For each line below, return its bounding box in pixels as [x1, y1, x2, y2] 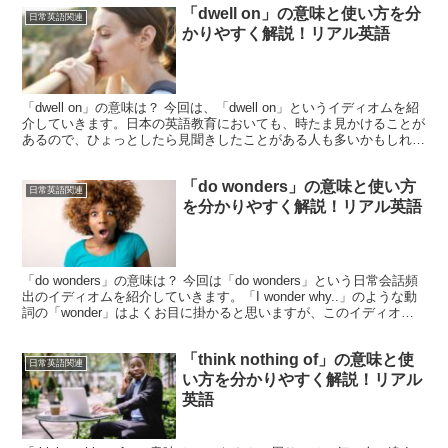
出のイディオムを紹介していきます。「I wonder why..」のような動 [22, 288, 418, 304]
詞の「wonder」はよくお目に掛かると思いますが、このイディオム [22, 304, 415, 320]
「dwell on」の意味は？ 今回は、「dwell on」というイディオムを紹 [22, 99, 420, 115]
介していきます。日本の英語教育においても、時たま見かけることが [22, 115, 426, 131]
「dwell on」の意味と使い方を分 [182, 5, 422, 23]
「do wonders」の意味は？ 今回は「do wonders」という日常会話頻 [22, 272, 419, 288]
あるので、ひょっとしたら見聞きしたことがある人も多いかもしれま [22, 131, 426, 147]
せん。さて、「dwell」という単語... [22, 147, 233, 163]
